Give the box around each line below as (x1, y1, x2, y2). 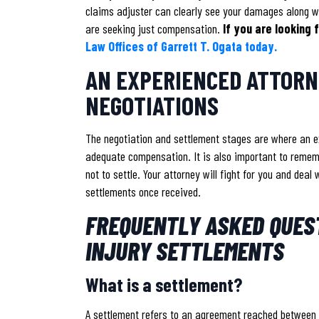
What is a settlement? (85, 272, 242, 296)
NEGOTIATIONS (85, 89, 219, 120)
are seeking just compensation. (85, 20, 223, 36)
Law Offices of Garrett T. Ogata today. (85, 38, 280, 54)
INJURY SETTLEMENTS (85, 234, 284, 266)
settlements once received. (85, 183, 201, 199)
